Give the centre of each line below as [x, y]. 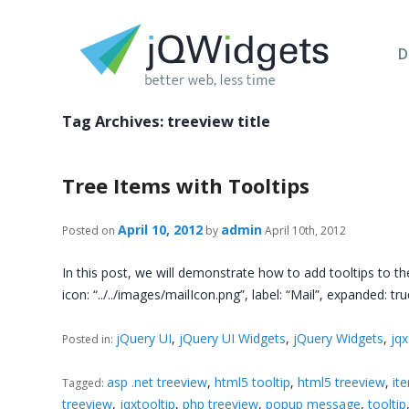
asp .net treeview [157, 382]
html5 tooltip [253, 382]
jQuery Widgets [339, 338]
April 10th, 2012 [304, 231]
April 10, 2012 [161, 230]
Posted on [89, 231]
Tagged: [85, 383]
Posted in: [89, 339]
